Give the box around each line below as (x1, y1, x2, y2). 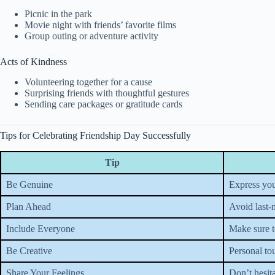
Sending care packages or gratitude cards (25, 98, 182, 109)
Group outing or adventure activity (25, 31, 158, 42)
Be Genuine (6, 179, 53, 190)
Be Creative (6, 245, 52, 256)
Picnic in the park (25, 9, 92, 20)
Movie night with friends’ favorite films (25, 20, 176, 31)
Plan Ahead (6, 201, 51, 212)
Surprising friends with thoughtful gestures (25, 87, 189, 98)
